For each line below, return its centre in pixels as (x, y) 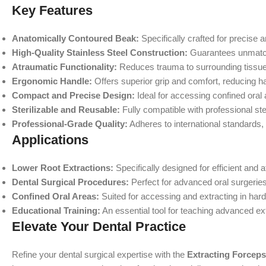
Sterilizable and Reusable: (66, 110)
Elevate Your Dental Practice (99, 227)
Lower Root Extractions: (63, 168)
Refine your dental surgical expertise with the (99, 254)
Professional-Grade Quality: (70, 124)
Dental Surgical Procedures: (70, 182)
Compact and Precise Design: (73, 95)
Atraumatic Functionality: (64, 67)
